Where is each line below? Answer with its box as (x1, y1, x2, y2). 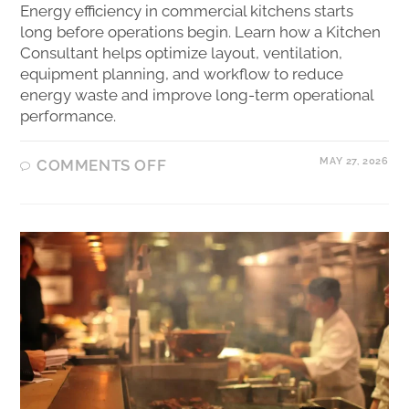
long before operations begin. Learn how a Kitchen (20, 22, 382, 41)
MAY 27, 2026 (320, 154, 389, 167)
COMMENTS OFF (37, 155, 167, 174)
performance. (20, 106, 117, 125)
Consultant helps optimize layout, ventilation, (20, 43, 343, 62)
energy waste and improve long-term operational (20, 85, 374, 104)
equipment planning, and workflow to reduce (20, 64, 344, 83)
